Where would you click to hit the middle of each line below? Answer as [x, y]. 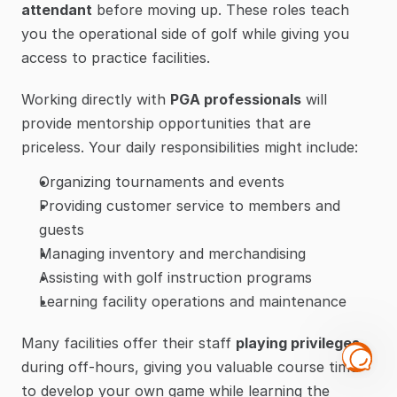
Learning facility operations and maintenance [193, 302]
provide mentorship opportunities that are [166, 124]
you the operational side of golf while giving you [185, 34]
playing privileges [298, 343]
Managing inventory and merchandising [172, 254]
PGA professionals [236, 100]
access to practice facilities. [116, 58]
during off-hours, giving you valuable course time [190, 367]
